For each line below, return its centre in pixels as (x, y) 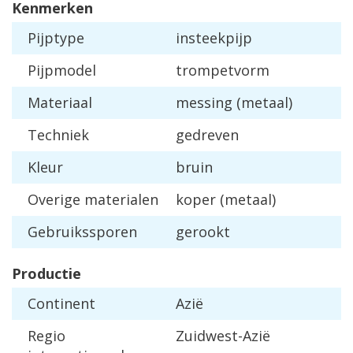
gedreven (207, 135)
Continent (61, 304)
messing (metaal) (234, 103)
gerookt (203, 232)
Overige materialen (93, 200)
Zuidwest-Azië (223, 336)
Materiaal (60, 103)
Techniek (58, 135)
